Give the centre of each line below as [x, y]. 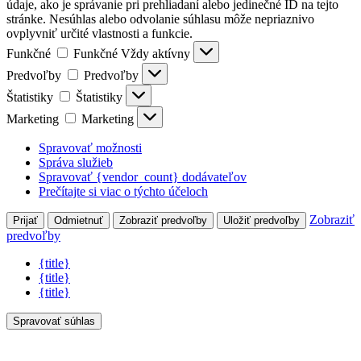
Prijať [25, 221]
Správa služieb [76, 163]
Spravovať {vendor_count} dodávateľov [143, 177]
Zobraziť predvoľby [163, 221]
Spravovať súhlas [54, 322]
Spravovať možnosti [90, 148]
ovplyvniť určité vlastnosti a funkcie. [100, 34]
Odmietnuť [79, 221]
